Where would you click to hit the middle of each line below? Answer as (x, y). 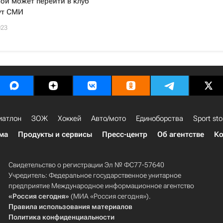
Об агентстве (181, 134)
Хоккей (69, 118)
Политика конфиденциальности (61, 217)
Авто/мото (109, 118)
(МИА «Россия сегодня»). (110, 196)
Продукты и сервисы (55, 134)
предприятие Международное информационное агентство (101, 186)
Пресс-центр (125, 134)
